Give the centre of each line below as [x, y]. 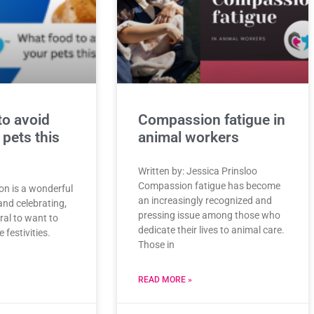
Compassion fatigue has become [209, 185]
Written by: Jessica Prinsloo [198, 171]
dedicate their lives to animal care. [211, 230]
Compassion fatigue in [212, 120]
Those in [156, 244]
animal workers [189, 137]
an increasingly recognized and [205, 200]
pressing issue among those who [209, 215]
